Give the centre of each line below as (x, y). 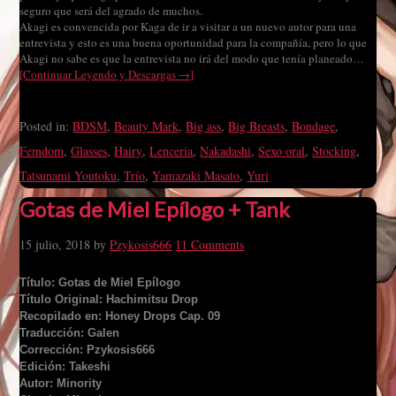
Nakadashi (226, 151)
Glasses (89, 151)
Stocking (335, 151)
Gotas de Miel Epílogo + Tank (155, 209)
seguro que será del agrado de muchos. (111, 11)
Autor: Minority (61, 383)
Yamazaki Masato (196, 175)
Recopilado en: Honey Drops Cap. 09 (120, 316)
